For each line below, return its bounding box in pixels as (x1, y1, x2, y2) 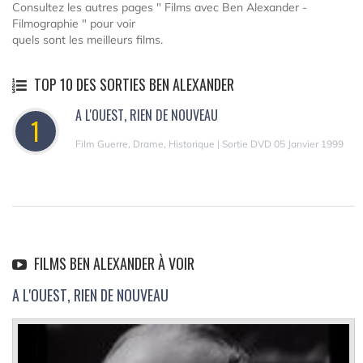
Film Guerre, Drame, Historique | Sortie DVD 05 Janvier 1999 (75, 137, 344, 150)
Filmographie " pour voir (12, 15, 135, 31)
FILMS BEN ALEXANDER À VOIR (31, 252, 194, 274)
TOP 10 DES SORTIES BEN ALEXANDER (31, 73, 234, 95)
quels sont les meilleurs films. (12, 32, 163, 47)
